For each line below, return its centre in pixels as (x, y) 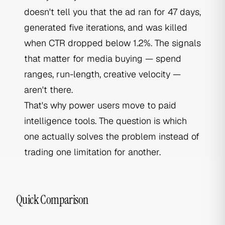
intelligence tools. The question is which (105, 121)
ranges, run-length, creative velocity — (102, 74)
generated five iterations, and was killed (106, 27)
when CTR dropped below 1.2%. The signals (113, 43)
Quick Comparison (52, 200)
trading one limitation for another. (92, 152)
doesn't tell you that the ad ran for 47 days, (113, 12)
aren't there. (48, 90)
